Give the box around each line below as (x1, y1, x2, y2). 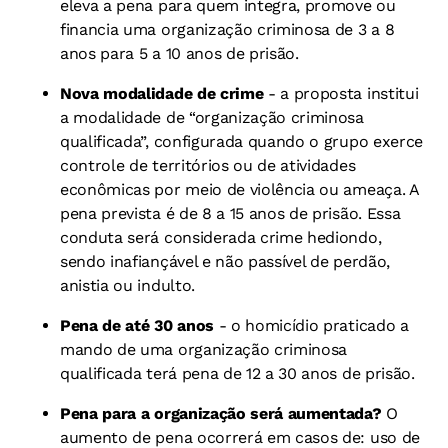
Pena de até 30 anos (60, 315, 214, 335)
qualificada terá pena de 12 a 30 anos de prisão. (60, 363, 415, 383)
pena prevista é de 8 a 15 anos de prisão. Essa (60, 203, 401, 223)
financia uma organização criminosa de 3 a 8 (60, 19, 395, 39)
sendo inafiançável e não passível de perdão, (60, 251, 390, 271)
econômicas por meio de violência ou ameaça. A (60, 179, 419, 199)
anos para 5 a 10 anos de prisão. (60, 43, 299, 63)
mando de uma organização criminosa (60, 339, 348, 359)
